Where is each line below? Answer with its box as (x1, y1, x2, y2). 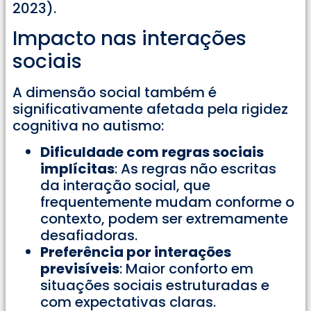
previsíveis (40, 259, 119, 279)
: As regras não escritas (115, 159, 276, 179)
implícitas (40, 159, 115, 179)
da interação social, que (40, 176, 210, 196)
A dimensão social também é (12, 82, 217, 102)
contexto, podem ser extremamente (40, 209, 288, 229)
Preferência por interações (40, 242, 231, 262)
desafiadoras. (40, 226, 137, 246)
